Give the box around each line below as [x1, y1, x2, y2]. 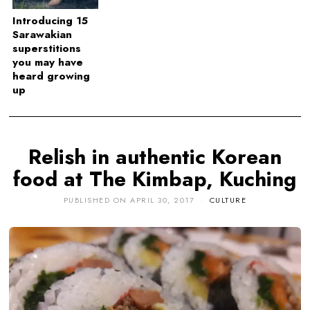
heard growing [12, 68, 91, 84]
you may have [12, 54, 84, 70]
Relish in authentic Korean [28, 141, 282, 172]
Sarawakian [12, 26, 73, 42]
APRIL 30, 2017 [130, 194, 195, 206]
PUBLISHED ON [63, 194, 127, 206]
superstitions [12, 40, 82, 56]
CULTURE [209, 194, 247, 206]
